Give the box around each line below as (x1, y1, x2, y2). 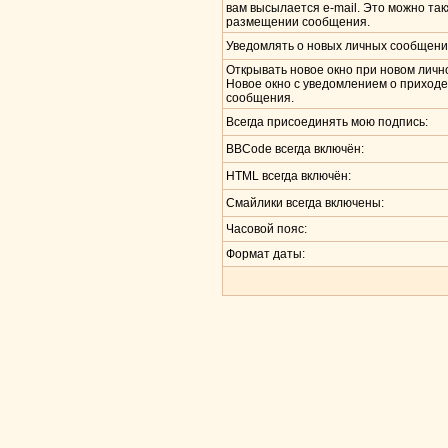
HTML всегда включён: (226, 169, 351, 183)
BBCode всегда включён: (226, 142, 364, 156)
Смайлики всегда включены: (226, 196, 384, 210)
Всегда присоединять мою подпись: (226, 115, 428, 129)
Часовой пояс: (226, 222, 307, 236)
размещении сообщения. (226, 15, 370, 29)
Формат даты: (226, 247, 305, 261)
